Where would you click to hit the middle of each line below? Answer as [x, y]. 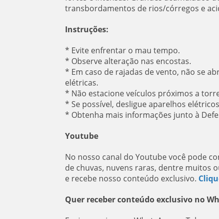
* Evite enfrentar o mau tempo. [122, 50]
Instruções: [87, 29]
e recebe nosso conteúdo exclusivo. [131, 178]
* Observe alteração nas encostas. [128, 61]
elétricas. [81, 83]
